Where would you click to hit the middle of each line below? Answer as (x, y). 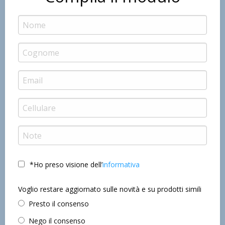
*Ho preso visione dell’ (66, 165)
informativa (121, 165)
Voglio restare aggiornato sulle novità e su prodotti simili (110, 189)
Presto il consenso (59, 204)
